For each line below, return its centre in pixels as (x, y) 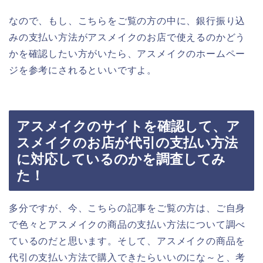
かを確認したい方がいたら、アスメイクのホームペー (127, 53)
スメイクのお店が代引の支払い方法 (127, 143)
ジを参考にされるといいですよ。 (83, 70)
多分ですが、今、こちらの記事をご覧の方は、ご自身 (127, 208)
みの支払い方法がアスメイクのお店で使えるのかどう (127, 37)
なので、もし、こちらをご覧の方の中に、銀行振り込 (127, 21)
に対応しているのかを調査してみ (121, 159)
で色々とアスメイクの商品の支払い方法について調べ (127, 225)
